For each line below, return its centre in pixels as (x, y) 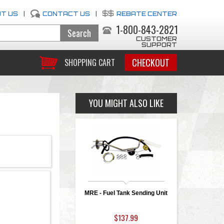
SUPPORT (159, 45)
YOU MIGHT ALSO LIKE (126, 103)
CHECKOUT (150, 62)
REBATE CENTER (146, 14)
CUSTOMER (156, 39)
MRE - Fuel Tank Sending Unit (126, 193)
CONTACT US (66, 14)
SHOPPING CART (89, 63)
